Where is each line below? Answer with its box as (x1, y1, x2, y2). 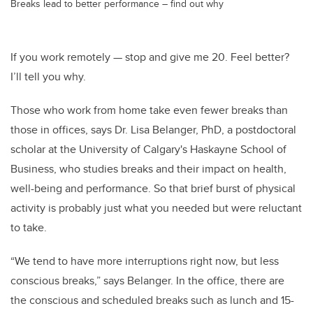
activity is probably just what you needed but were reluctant (10, 200, 302, 217)
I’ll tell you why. (10, 68, 86, 85)
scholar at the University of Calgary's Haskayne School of (10, 141, 286, 158)
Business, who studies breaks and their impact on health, (10, 161, 286, 177)
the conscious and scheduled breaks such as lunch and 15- (10, 292, 294, 309)
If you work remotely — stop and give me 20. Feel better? (10, 49, 289, 66)
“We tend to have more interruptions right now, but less (10, 253, 279, 270)
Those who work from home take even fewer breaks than (10, 102, 288, 119)
